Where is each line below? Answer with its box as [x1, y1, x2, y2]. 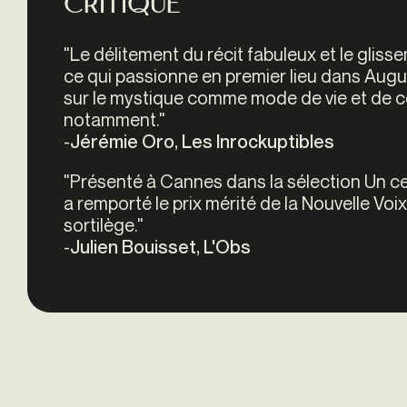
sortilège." [64, 213, 144, 236]
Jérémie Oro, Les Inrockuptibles [70, 130, 334, 153]
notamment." [64, 107, 165, 131]
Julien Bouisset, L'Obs [70, 235, 251, 258]
